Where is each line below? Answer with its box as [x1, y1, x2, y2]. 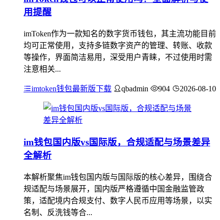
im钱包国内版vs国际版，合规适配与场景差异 [24, 137, 210, 147]
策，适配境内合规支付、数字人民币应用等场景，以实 [24, 196, 212, 205]
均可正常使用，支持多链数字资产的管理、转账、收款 [24, 41, 212, 50]
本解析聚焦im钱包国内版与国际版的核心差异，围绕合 [24, 172, 212, 181]
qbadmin [121, 84, 148, 93]
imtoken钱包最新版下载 [31, 84, 111, 93]
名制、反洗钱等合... [24, 208, 92, 217]
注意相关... [24, 65, 61, 74]
